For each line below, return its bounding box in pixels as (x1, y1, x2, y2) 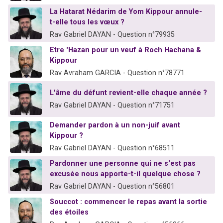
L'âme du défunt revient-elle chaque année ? (50, 89, 207, 98)
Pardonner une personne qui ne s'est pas (50, 159, 196, 168)
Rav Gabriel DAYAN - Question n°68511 (50, 144, 175, 153)
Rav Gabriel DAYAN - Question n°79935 (50, 30, 175, 39)
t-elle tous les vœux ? (50, 18, 124, 27)
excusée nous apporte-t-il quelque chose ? (50, 170, 201, 179)
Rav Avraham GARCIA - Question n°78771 (50, 69, 185, 78)
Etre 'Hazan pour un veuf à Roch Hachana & (50, 46, 201, 55)
